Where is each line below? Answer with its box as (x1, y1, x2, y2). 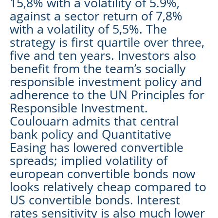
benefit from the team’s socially (10, 59, 186, 76)
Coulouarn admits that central (10, 112, 179, 129)
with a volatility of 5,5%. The (10, 20, 167, 37)
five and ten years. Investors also (10, 46, 196, 63)
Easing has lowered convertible (10, 138, 183, 155)
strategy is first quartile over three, (10, 33, 204, 50)
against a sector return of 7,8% (10, 7, 182, 24)
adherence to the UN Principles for (10, 86, 204, 103)
